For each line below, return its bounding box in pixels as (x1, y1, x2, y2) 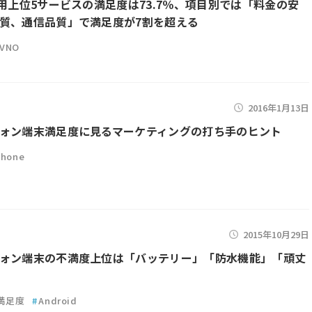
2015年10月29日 (243, 228, 309, 241)
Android (38, 294, 77, 307)
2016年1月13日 (248, 101, 309, 114)
